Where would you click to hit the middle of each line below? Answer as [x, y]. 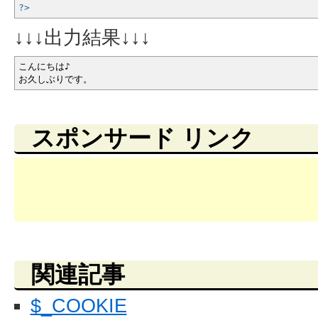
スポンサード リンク [143, 138]
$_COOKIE [78, 306]
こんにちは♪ [44, 66]
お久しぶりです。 [55, 79]
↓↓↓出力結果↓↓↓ [82, 37]
